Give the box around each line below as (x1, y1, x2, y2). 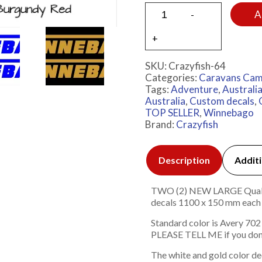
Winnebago (203, 106, 254, 119)
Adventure (170, 83, 218, 96)
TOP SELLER (144, 106, 199, 119)
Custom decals (189, 95, 254, 108)
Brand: (144, 118, 176, 131)
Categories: (144, 71, 199, 84)
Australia (144, 95, 185, 108)
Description (158, 154, 210, 166)
